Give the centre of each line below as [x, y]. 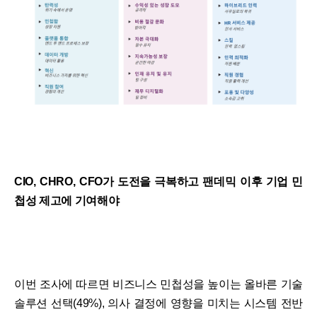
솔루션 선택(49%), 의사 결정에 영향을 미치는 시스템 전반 [158, 303]
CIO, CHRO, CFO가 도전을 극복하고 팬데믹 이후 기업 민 [158, 181]
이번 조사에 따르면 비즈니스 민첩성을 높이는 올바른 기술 [158, 284]
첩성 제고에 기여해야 [67, 200]
